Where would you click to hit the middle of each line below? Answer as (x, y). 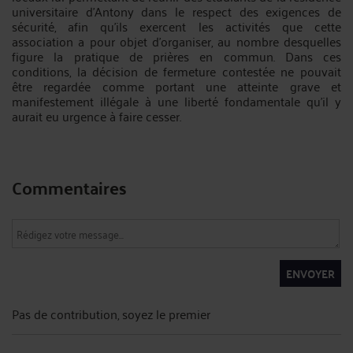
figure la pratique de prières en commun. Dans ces (176, 56)
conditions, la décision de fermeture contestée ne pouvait (176, 71)
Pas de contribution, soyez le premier (111, 314)
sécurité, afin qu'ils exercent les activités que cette (176, 26)
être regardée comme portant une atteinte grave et (176, 86)
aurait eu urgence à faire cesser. (97, 116)
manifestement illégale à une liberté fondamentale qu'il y (176, 101)
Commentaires (69, 187)
